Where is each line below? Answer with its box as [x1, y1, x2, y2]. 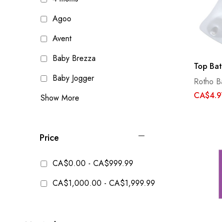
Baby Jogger [50, 72, 94, 84]
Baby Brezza [50, 53, 96, 64]
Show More [41, 92, 79, 104]
